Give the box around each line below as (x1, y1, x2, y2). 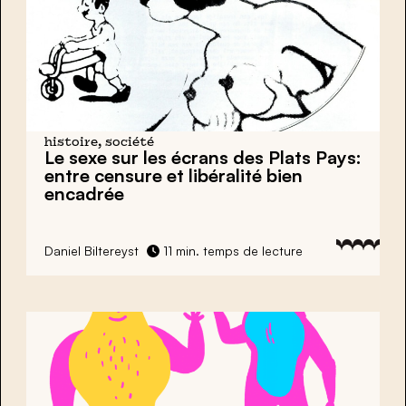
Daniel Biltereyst (44, 243, 139, 259)
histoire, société (44, 137, 154, 150)
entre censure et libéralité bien (44, 164, 303, 188)
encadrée (44, 182, 124, 206)
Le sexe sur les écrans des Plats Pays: (44, 146, 362, 169)
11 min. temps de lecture (159, 243, 303, 259)
